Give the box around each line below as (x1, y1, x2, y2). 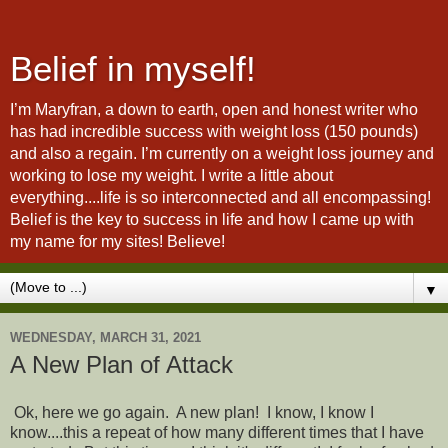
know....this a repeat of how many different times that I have (10, 423, 424, 441)
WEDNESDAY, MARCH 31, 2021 (10, 329, 201, 345)
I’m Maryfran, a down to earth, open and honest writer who (10, 101, 418, 118)
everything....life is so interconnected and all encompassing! (10, 189, 431, 206)
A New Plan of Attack (10, 351, 233, 378)
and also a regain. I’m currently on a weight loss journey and (10, 145, 434, 162)
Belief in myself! (10, 50, 256, 88)
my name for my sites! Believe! (10, 233, 225, 250)
